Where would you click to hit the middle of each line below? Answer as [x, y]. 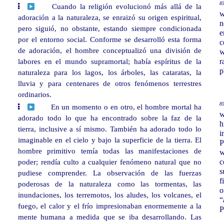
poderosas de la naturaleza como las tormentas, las [109, 184]
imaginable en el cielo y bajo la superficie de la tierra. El [109, 140]
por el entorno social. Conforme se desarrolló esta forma [109, 39]
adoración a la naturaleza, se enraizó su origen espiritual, [109, 17]
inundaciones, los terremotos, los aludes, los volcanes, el [109, 195]
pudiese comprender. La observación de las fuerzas [109, 173]
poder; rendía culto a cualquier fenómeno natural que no [109, 162]
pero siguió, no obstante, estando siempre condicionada [109, 28]
